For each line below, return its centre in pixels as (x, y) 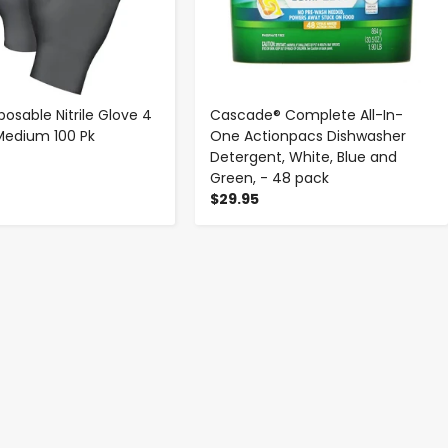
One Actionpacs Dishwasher (308, 136)
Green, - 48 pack (270, 178)
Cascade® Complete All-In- (307, 115)
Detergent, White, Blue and (304, 157)
